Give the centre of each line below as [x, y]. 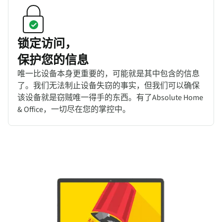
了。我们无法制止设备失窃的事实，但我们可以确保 [109, 85]
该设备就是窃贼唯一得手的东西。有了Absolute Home [110, 97]
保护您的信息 [53, 59]
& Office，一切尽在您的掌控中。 [74, 109]
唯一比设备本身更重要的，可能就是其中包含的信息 [109, 74]
